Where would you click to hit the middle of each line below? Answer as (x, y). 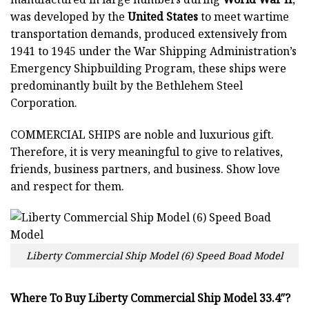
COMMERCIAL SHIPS (66, 134)
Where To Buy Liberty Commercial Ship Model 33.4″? (150, 298)
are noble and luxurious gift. (197, 134)
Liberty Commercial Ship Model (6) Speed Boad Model (154, 256)
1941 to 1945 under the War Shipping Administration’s (153, 51)
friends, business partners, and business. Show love (145, 169)
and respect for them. (67, 186)
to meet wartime (243, 16)
